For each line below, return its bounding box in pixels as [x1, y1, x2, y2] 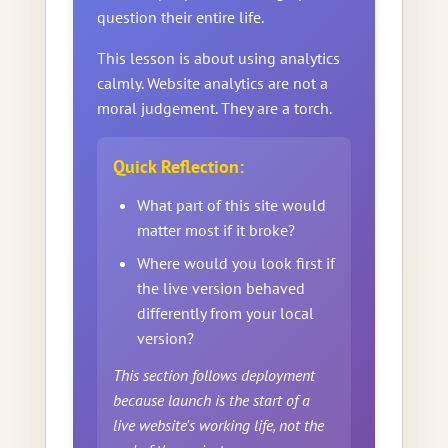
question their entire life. [96, 6, 264, 27]
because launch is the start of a [112, 389, 310, 410]
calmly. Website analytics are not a [96, 72, 328, 93]
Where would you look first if [136, 252, 335, 273]
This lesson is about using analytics [96, 47, 340, 68]
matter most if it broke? [136, 219, 295, 240]
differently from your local [136, 302, 314, 323]
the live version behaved [136, 277, 305, 298]
